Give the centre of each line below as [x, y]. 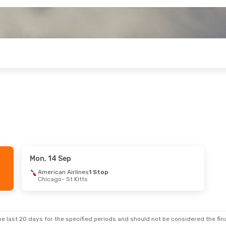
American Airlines [63, 172]
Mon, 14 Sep [50, 159]
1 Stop [98, 172]
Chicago [49, 179]
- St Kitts [74, 179]
